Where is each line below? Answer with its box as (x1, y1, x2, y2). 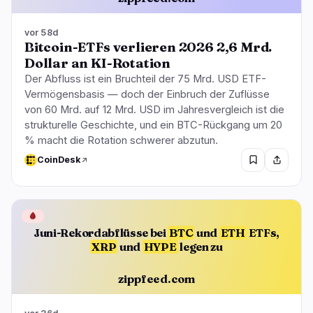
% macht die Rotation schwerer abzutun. (24, 133, 218, 147)
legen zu (177, 239, 223, 254)
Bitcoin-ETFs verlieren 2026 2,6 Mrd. (24, 38, 272, 55)
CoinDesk (37, 154, 80, 166)
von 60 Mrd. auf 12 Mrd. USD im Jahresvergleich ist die (24, 103, 284, 116)
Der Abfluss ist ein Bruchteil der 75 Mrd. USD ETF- (24, 72, 266, 85)
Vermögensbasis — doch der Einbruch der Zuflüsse (24, 87, 270, 101)
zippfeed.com (117, 272, 196, 286)
